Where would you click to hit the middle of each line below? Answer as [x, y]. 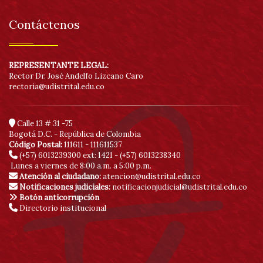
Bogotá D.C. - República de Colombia [75, 134]
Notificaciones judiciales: [66, 187]
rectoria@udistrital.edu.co [57, 87]
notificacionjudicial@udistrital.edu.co [180, 187]
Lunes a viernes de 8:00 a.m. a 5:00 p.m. [80, 166]
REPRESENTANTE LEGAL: [59, 65]
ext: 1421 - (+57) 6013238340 [132, 155]
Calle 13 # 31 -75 [44, 124]
